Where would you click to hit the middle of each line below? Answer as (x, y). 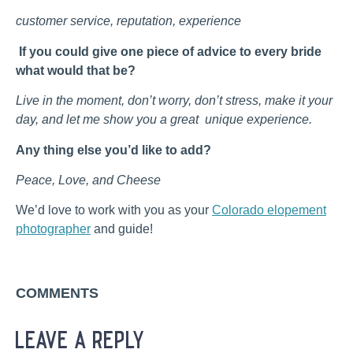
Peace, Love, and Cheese (88, 180)
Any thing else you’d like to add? (113, 150)
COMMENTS (57, 294)
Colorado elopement (269, 210)
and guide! (122, 229)
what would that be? (76, 70)
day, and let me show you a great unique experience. (165, 120)
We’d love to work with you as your (114, 210)
